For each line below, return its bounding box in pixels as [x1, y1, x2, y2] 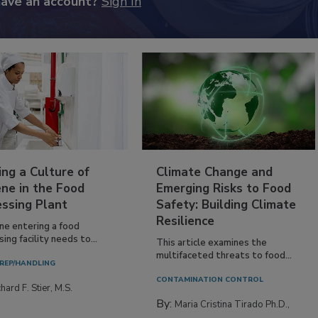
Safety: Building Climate [156, 196, 297, 213]
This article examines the [156, 236, 268, 249]
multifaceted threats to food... [156, 248, 292, 262]
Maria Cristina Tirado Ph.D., [175, 297, 290, 311]
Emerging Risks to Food [156, 180, 292, 197]
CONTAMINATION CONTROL [156, 274, 264, 285]
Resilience [156, 212, 215, 229]
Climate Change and [156, 163, 273, 180]
